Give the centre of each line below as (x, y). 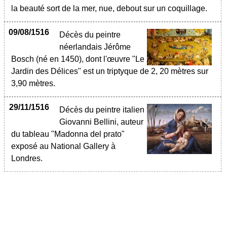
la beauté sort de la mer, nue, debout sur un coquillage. (109, 8)
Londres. (27, 158)
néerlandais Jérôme (95, 47)
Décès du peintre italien (102, 110)
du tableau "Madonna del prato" (68, 134)
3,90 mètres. (34, 83)
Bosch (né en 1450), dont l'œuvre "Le (78, 59)
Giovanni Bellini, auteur (101, 122)
